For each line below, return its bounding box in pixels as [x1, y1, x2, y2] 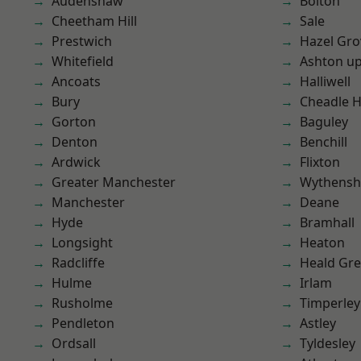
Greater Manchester [52, 173, 176, 191]
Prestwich [52, 32, 112, 50]
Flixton [300, 153, 340, 171]
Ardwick [52, 153, 101, 171]
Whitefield [52, 52, 114, 70]
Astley [300, 314, 336, 332]
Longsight [52, 234, 113, 251]
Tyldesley [300, 334, 355, 352]
